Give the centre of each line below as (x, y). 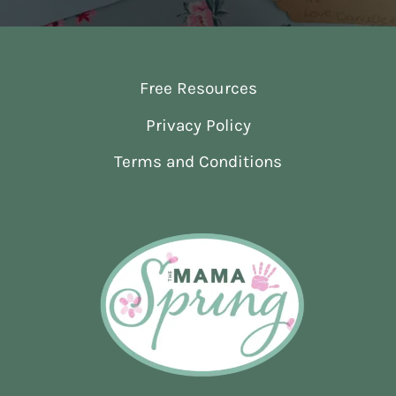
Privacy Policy (198, 125)
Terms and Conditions (198, 162)
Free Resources (198, 89)
